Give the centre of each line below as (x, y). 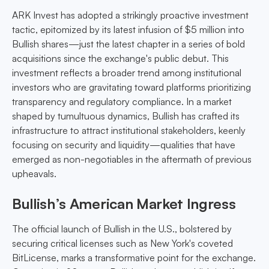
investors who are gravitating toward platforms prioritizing (131, 87)
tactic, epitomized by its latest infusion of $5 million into (128, 30)
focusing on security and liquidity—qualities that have (124, 145)
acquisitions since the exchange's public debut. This (120, 59)
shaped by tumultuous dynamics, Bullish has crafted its (126, 116)
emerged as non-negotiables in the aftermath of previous (132, 159)
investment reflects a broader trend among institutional (127, 73)
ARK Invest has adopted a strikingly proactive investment (130, 15)
